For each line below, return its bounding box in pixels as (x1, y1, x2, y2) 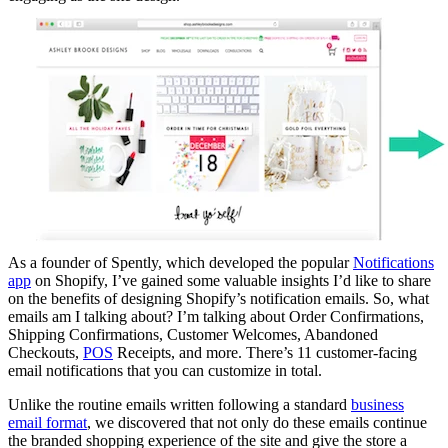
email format (8, 413, 87, 431)
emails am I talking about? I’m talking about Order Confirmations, (8, 307, 424, 325)
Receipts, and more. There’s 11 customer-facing (113, 343, 417, 361)
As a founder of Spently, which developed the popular (8, 253, 353, 271)
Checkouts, (8, 343, 83, 361)
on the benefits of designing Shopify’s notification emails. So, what (8, 289, 429, 307)
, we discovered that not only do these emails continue (87, 413, 427, 431)
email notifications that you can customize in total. (8, 361, 322, 379)
